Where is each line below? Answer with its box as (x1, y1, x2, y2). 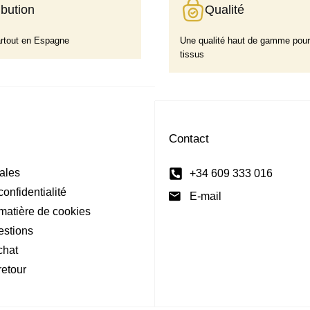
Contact (169, 131, 209, 145)
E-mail (190, 190, 221, 202)
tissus (180, 48, 204, 60)
